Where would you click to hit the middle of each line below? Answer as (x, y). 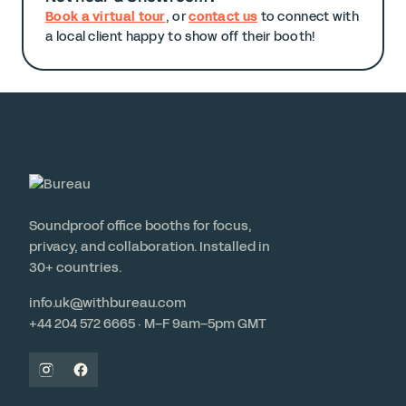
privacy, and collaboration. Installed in (150, 246)
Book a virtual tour (106, 16)
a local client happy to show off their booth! (180, 36)
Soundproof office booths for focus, (140, 225)
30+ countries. (75, 267)
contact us (223, 16)
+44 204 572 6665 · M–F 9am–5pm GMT (148, 323)
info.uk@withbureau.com (107, 302)
